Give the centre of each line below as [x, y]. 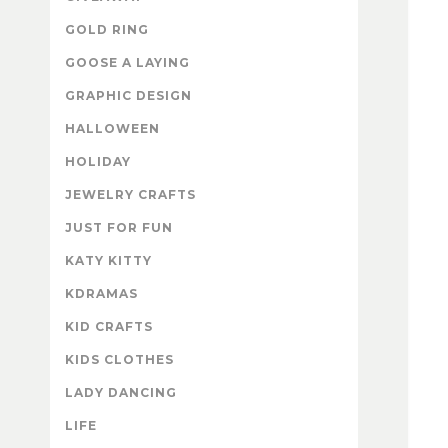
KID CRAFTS [109, 327]
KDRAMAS [101, 294]
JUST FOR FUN [119, 228]
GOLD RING [107, 30]
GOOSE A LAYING [127, 63]
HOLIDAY [98, 162]
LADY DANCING [121, 393]
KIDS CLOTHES [119, 360]
